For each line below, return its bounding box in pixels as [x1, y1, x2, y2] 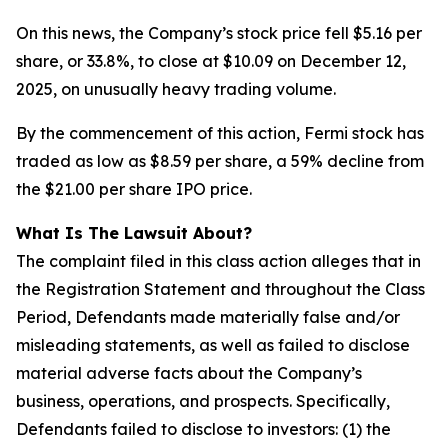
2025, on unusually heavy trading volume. [16, 79, 336, 99]
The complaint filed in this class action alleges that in [16, 251, 421, 271]
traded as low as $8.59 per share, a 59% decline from [16, 151, 424, 171]
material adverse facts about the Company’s [16, 363, 362, 383]
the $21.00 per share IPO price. [16, 179, 252, 199]
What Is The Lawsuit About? [16, 223, 252, 243]
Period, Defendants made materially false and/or [16, 307, 400, 327]
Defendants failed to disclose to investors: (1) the [16, 419, 391, 439]
